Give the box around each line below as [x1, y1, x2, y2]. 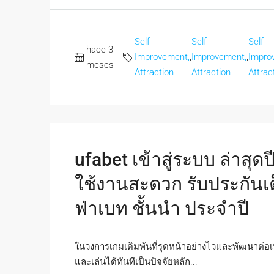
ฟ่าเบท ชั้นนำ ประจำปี [75, 198, 249, 219]
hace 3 [86, 43, 113, 55]
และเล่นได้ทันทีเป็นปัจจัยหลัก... [75, 256, 198, 267]
